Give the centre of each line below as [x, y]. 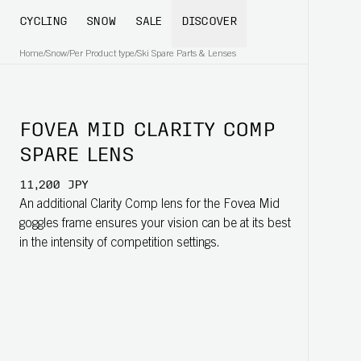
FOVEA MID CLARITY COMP [147, 131]
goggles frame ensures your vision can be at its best [155, 224]
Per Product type [102, 54]
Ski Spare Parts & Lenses [187, 54]
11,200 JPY [54, 185]
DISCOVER [209, 22]
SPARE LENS [77, 156]
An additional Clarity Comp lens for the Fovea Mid [149, 205]
